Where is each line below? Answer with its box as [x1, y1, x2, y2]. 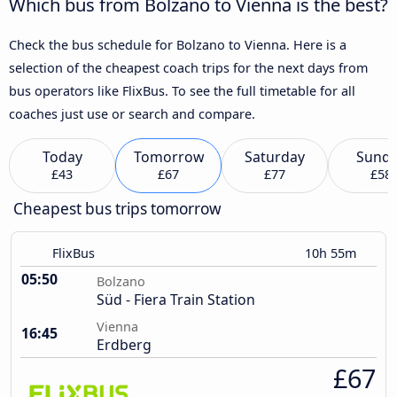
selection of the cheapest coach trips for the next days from [9, 58, 368, 76]
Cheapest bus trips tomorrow [13, 198, 222, 220]
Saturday [245, 147, 305, 167]
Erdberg [97, 335, 152, 355]
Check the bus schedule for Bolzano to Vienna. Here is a [9, 35, 346, 53]
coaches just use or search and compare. [9, 105, 255, 122]
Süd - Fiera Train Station [97, 290, 255, 310]
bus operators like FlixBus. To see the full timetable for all [9, 82, 355, 99]
